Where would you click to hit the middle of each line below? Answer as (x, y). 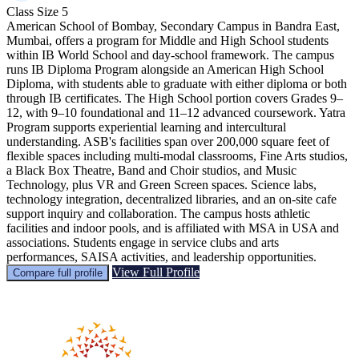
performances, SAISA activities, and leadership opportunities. (161, 256)
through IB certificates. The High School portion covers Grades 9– (175, 98)
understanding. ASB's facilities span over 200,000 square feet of (168, 141)
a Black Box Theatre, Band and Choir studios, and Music (151, 170)
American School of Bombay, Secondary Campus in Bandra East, (173, 26)
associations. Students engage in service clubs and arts (143, 242)
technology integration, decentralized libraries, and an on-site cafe (171, 199)
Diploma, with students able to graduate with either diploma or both (177, 83)
